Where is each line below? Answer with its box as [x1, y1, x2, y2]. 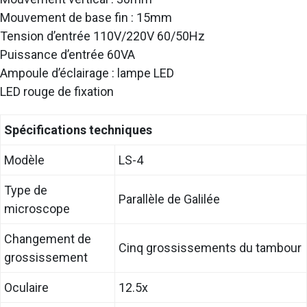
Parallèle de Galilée [119, 191, 220, 206]
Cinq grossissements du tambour [119, 240, 302, 255]
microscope [4, 201, 70, 216]
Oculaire [4, 280, 49, 295]
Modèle [4, 152, 45, 167]
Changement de [4, 231, 91, 246]
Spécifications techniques [4, 122, 152, 137]
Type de [4, 182, 47, 197]
